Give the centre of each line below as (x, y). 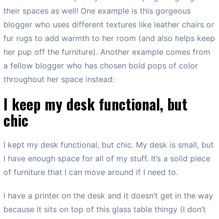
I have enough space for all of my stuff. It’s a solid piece (107, 158)
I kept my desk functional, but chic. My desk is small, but (109, 144)
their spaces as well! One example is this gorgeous (97, 11)
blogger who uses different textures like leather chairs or (109, 24)
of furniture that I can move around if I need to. (91, 172)
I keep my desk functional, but (95, 104)
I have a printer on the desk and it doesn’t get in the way (108, 195)
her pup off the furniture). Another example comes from (107, 52)
